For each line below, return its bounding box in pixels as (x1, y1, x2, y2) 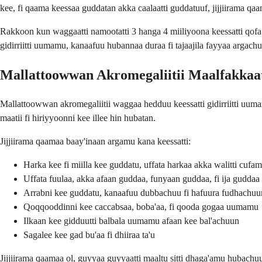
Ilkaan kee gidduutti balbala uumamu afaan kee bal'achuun (23, 216, 239, 226)
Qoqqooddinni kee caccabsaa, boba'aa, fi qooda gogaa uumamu (23, 202, 258, 212)
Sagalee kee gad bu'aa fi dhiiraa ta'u (23, 230, 155, 240)
